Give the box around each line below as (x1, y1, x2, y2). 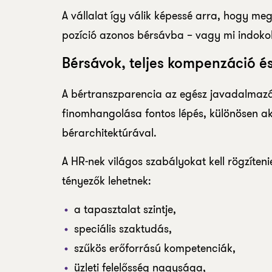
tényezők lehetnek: (62, 173, 151, 189)
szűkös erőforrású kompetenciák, (74, 240, 236, 256)
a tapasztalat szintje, (74, 202, 176, 217)
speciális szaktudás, (74, 221, 172, 237)
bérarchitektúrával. (62, 125, 157, 141)
